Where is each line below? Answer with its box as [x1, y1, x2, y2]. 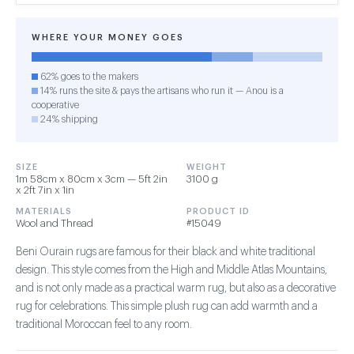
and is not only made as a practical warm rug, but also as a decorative [16, 283, 336, 294]
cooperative [32, 100, 79, 110]
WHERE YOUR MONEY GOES [32, 33, 184, 42]
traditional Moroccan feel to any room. [16, 319, 192, 330]
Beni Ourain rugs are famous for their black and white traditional [16, 247, 315, 258]
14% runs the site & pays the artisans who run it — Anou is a [38, 86, 284, 96]
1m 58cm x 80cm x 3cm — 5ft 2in [16, 174, 168, 184]
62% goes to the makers [38, 72, 138, 81]
